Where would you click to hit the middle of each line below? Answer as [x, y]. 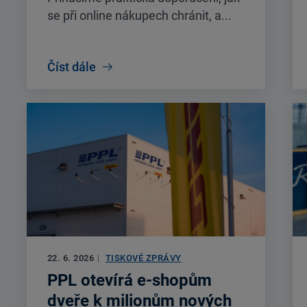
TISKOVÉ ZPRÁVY [144, 258]
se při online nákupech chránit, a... [139, 16]
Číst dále [72, 67]
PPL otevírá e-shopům [130, 281]
